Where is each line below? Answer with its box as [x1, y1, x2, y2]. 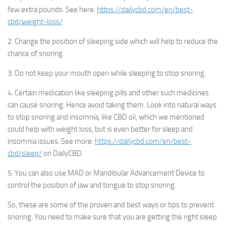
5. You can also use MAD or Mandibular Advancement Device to [8, 168, 205, 178]
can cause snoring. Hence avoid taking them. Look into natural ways [8, 100, 216, 110]
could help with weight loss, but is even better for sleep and [8, 125, 193, 134]
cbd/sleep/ [8, 149, 42, 158]
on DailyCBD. [42, 149, 83, 158]
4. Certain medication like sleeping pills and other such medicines [8, 88, 209, 98]
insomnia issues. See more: [8, 137, 95, 146]
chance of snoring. [8, 49, 64, 59]
